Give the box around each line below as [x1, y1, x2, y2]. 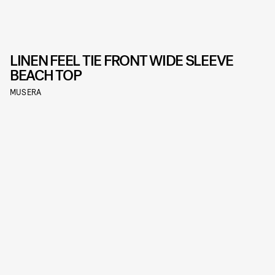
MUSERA [10, 87, 42, 97]
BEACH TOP [10, 65, 82, 85]
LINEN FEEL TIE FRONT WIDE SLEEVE [10, 50, 234, 71]
